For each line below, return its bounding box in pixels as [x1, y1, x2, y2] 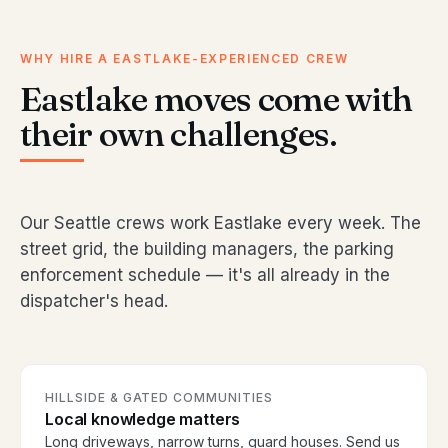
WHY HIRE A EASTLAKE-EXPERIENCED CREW [20, 51, 349, 67]
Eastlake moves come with [20, 78, 413, 121]
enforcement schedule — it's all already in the [20, 265, 390, 286]
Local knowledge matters [45, 409, 241, 430]
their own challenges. [20, 113, 338, 156]
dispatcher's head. [20, 291, 168, 312]
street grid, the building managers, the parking [20, 239, 394, 260]
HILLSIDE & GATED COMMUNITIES [45, 390, 273, 406]
